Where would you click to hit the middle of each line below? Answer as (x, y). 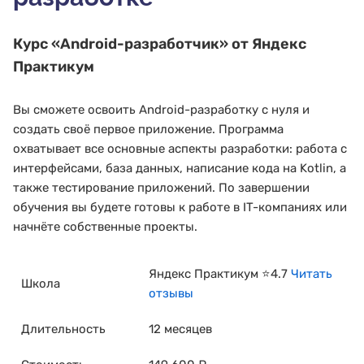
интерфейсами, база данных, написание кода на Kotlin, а (180, 168)
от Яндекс (267, 44)
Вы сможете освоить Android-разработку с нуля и (161, 109)
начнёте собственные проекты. (105, 226)
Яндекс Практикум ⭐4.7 (220, 273)
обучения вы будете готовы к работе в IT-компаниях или (180, 207)
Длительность (63, 329)
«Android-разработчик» (140, 44)
